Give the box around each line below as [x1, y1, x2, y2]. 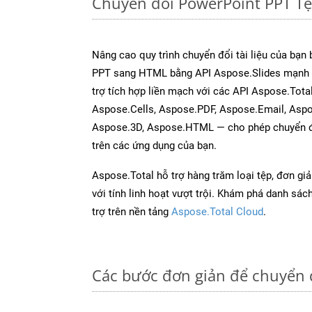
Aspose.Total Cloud [171, 205, 263, 218]
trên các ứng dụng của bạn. [92, 139, 217, 152]
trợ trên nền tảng [92, 205, 171, 218]
